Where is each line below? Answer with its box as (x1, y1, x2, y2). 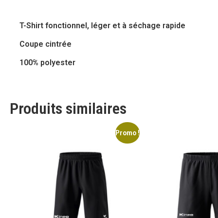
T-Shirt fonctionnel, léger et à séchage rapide (19, 20, 185, 30)
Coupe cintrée (19, 39, 72, 49)
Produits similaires (10, 99, 127, 118)
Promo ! (115, 129, 140, 137)
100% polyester (19, 58, 75, 68)
